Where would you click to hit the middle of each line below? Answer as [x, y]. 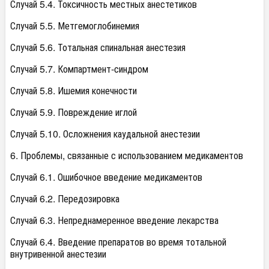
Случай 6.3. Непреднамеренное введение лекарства [114, 220]
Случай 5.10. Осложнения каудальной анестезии [105, 134]
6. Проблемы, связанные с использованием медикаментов [127, 156]
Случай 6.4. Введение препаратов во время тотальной [118, 242]
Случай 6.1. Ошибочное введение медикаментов [106, 177]
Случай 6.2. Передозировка [65, 199]
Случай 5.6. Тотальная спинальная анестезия [98, 47]
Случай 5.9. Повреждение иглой [74, 112]
